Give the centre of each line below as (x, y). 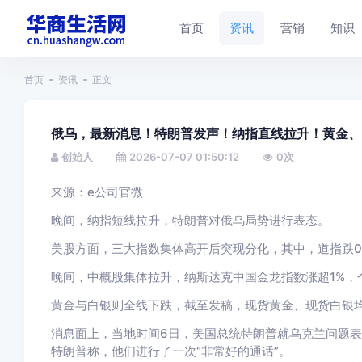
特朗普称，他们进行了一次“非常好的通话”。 (170, 351)
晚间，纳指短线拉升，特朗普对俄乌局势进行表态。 (190, 220)
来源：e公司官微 (97, 192)
